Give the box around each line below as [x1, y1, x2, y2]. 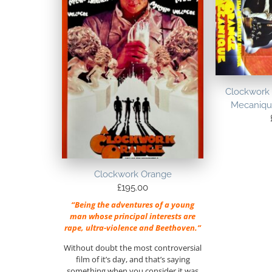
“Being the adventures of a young [71, 199, 195, 210]
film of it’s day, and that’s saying [75, 254, 190, 265]
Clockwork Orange [93, 169, 172, 180]
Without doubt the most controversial [64, 242, 202, 254]
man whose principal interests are [70, 210, 196, 222]
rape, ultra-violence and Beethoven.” [64, 222, 202, 233]
